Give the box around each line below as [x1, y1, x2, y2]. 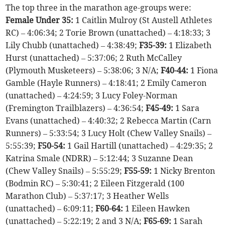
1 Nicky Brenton [152, 166, 215, 176]
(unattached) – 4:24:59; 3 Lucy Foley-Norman [6, 90, 178, 101]
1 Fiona [188, 65, 218, 76]
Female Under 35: [6, 15, 74, 26]
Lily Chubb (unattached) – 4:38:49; [6, 40, 140, 51]
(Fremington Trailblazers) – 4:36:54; [6, 103, 146, 114]
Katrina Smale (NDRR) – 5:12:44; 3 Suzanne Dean [6, 153, 193, 164]
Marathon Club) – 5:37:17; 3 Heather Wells [6, 191, 169, 201]
